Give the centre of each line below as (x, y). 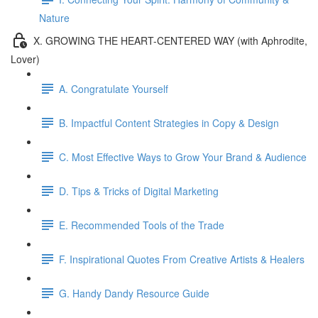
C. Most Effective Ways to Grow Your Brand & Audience (183, 157)
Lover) (25, 59)
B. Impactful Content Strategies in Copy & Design (169, 122)
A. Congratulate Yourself (114, 88)
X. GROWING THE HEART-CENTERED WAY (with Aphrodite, (170, 40)
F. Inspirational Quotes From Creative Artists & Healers (182, 259)
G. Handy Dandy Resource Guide (134, 293)
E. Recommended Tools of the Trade (142, 225)
